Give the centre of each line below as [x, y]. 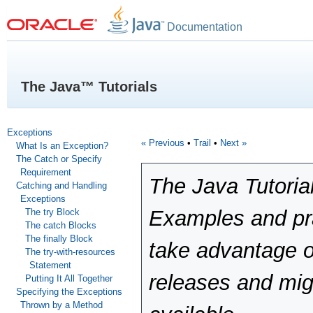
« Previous [163, 143]
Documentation [205, 27]
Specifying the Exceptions [69, 292]
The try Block [52, 212]
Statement [50, 265]
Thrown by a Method [62, 305]
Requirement [46, 172]
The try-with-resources [70, 252]
